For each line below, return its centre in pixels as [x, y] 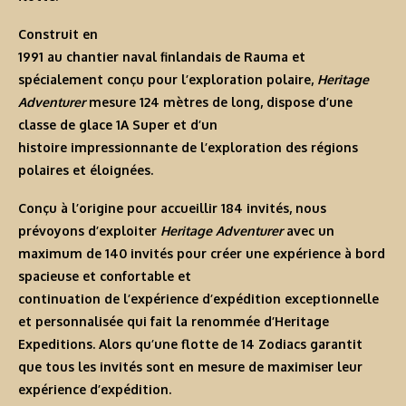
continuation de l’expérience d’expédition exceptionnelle [198, 299]
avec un [309, 231]
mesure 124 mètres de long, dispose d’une [219, 102]
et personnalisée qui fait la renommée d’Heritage [174, 322]
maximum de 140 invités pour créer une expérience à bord [202, 254]
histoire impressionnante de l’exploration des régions [188, 148]
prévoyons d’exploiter [89, 231]
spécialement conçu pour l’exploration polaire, [168, 80]
